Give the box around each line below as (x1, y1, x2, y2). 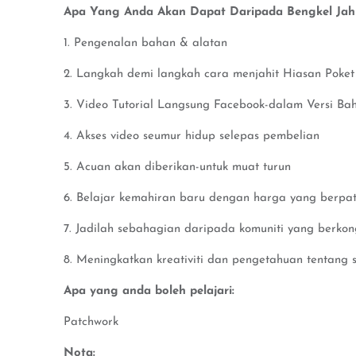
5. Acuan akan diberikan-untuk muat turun (64, 161, 291, 173)
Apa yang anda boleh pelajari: (64, 285, 234, 297)
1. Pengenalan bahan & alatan (64, 37, 227, 49)
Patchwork (64, 316, 118, 328)
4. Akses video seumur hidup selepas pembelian (64, 130, 319, 142)
